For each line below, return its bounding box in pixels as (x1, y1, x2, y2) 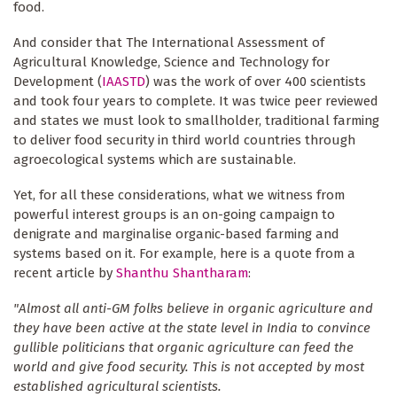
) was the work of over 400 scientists (145, 74, 366, 90)
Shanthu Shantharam (116, 265, 248, 282)
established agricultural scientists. (13, 378, 222, 395)
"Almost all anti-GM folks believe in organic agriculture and (13, 300, 373, 317)
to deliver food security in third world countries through (13, 132, 355, 149)
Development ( (13, 74, 102, 90)
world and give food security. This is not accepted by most (13, 359, 364, 376)
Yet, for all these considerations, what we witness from (13, 187, 345, 204)
